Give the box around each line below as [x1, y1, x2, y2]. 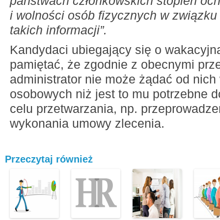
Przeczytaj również [5, 154, 93, 165]
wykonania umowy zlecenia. [10, 116, 165, 130]
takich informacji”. [10, 23, 107, 37]
